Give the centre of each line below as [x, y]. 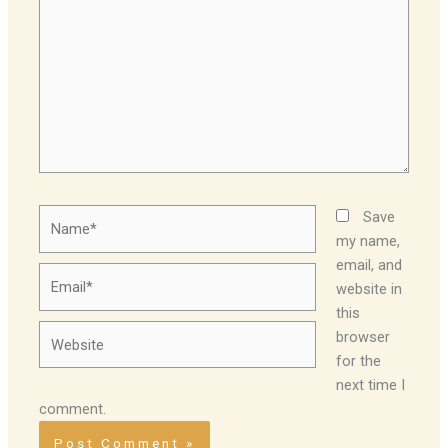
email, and [368, 264]
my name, [367, 240]
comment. [73, 408]
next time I [370, 384]
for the [358, 360]
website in [368, 288]
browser [362, 336]
